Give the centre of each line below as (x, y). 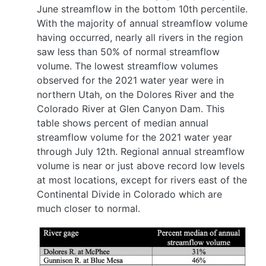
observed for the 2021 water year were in (130, 80)
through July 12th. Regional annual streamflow (141, 151)
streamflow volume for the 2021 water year (134, 137)
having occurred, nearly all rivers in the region (140, 37)
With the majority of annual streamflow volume (142, 23)
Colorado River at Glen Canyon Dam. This (131, 108)
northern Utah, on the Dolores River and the (135, 94)
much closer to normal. (88, 208)
